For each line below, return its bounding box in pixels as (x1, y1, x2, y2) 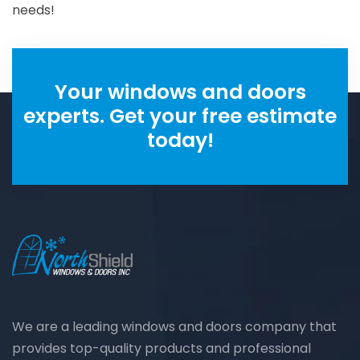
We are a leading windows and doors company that (12, 317, 337, 337)
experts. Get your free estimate (23, 102, 337, 131)
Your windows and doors (54, 78, 306, 107)
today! (146, 126, 214, 155)
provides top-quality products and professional (12, 339, 311, 358)
